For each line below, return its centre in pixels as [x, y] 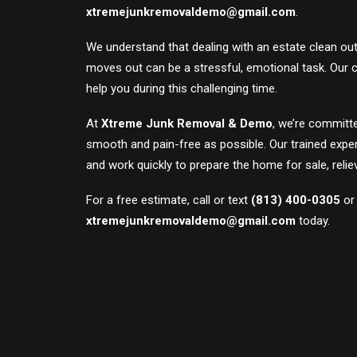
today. [313, 221]
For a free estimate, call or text [169, 200]
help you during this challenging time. [182, 88]
